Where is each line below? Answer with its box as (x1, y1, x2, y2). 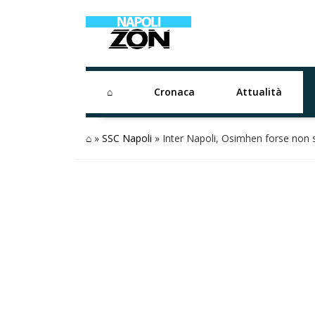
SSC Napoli (102, 131, 152, 145)
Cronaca (153, 85, 195, 98)
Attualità (236, 85, 283, 98)
